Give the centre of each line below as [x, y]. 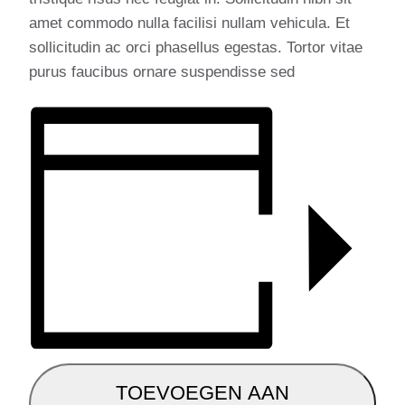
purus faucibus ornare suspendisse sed [162, 72]
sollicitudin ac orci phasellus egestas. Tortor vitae [196, 47]
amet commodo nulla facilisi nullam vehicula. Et [189, 23]
